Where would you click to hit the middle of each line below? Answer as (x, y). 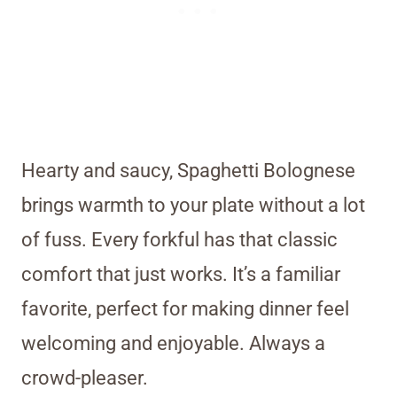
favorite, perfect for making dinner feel (185, 309)
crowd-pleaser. (85, 378)
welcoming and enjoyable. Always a (173, 344)
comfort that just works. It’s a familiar (181, 275)
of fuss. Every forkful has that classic (179, 240)
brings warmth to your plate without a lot (193, 206)
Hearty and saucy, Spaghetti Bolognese (188, 171)
